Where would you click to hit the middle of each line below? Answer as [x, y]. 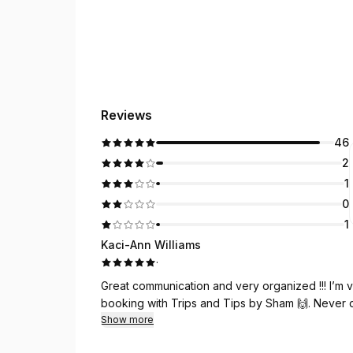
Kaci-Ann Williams [151, 245]
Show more [127, 320]
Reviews [126, 115]
